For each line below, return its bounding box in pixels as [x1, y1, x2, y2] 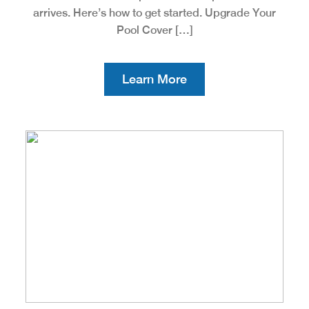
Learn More [122, 71, 187, 86]
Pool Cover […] [116, 23, 193, 37]
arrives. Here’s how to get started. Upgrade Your [33, 6, 276, 19]
